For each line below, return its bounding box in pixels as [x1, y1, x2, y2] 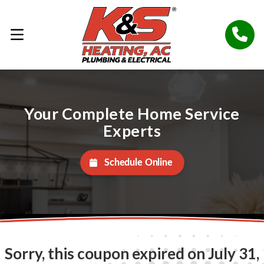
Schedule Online [104, 158, 173, 168]
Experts [103, 120, 161, 140]
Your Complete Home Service [24, 103, 240, 123]
